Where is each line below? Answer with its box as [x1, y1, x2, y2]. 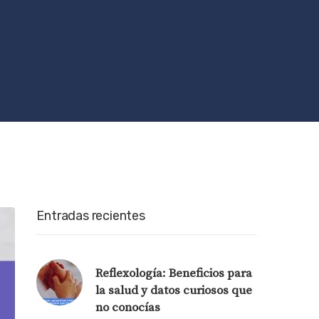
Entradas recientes [36, 207, 145, 224]
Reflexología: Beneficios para [95, 265, 253, 281]
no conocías [95, 299, 161, 315]
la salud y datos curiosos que [95, 282, 253, 298]
